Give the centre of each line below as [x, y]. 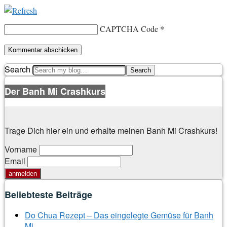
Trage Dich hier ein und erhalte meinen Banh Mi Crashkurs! [111, 130]
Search [17, 69]
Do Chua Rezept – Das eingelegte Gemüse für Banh [119, 215]
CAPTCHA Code [129, 29]
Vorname [22, 149]
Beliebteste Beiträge [48, 195]
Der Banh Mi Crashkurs [55, 91]
